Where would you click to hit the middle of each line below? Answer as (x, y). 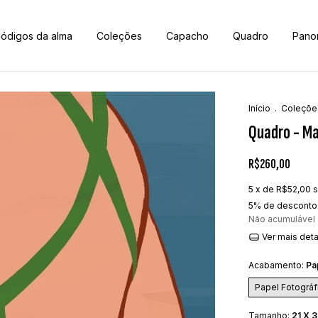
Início (259, 108)
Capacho (187, 35)
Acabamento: (277, 265)
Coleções (119, 35)
